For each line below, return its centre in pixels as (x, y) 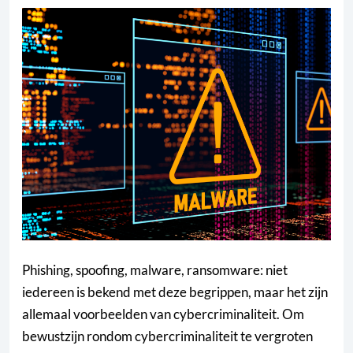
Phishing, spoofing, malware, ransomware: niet (155, 270)
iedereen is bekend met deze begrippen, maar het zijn (175, 292)
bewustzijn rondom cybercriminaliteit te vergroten (167, 336)
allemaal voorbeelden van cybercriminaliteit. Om (163, 314)
